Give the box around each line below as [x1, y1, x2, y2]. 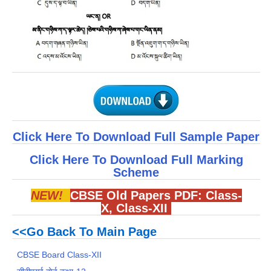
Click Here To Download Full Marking [29, 153, 243, 167]
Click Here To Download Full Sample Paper [13, 129, 260, 143]
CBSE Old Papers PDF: [70, 189, 206, 203]
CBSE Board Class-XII [17, 249, 102, 260]
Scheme [113, 166, 159, 180]
